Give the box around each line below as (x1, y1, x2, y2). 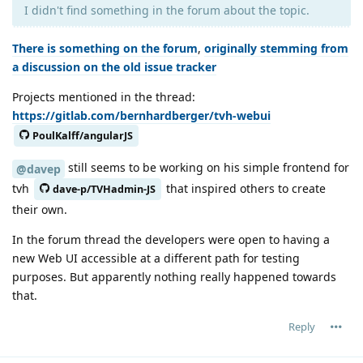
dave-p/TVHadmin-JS (53, 181, 156, 196)
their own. (12, 201, 67, 217)
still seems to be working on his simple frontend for (65, 159, 349, 175)
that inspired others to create (163, 180, 326, 196)
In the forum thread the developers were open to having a (12, 231, 330, 247)
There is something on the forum (12, 40, 198, 56)
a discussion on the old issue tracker (12, 58, 216, 75)
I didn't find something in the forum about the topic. (24, 2, 310, 18)
